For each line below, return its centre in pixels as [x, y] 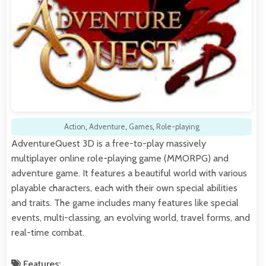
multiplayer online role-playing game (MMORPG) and [120, 159]
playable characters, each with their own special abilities [124, 188]
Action [75, 127]
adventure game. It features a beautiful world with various [129, 173]
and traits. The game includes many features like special [125, 203]
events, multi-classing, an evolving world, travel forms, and [131, 218]
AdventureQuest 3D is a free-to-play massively [109, 144]
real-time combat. [48, 233]
